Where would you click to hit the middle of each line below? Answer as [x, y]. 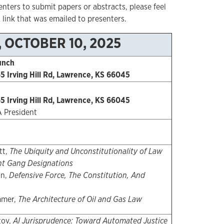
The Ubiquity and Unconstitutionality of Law [86, 151]
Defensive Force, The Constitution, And [77, 175]
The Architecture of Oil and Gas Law [80, 199]
